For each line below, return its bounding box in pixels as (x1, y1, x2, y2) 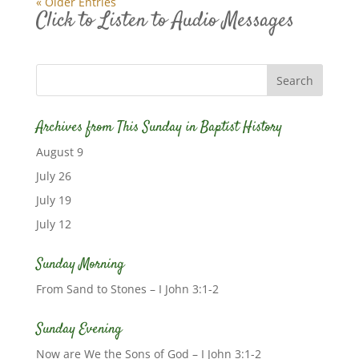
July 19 (35, 192, 71, 208)
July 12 (35, 216, 71, 232)
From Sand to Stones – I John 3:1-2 (35, 281, 219, 296)
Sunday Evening (35, 319, 122, 340)
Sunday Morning (35, 254, 124, 275)
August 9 (35, 144, 83, 159)
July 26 (35, 168, 71, 184)
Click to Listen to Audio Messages (35, 6, 294, 36)
